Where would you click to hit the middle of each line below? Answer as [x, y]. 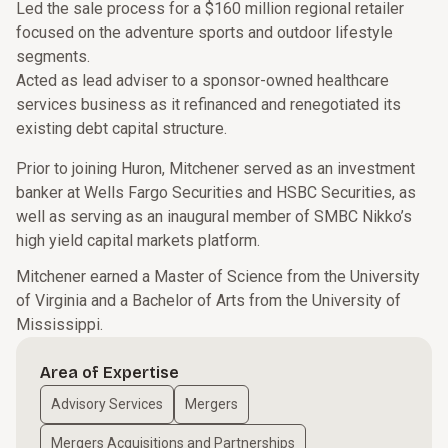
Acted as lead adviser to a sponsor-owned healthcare [202, 80]
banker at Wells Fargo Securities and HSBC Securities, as [216, 192]
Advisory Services [107, 404]
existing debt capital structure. [121, 128]
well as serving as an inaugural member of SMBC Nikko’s [214, 216]
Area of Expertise [109, 372]
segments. [53, 56]
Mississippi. [59, 324]
